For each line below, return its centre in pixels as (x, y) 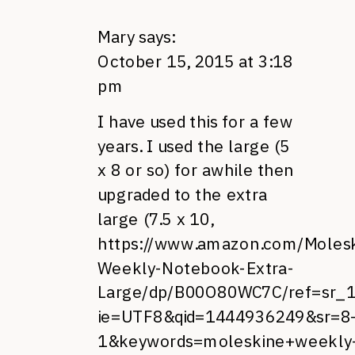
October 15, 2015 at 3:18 (195, 61)
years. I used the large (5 (194, 146)
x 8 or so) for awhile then (196, 170)
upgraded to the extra (183, 195)
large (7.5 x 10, (155, 219)
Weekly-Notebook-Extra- (196, 268)
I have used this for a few (195, 121)
